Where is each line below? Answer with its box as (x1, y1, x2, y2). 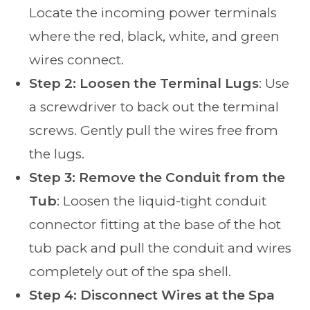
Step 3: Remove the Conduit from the (29, 169, 286, 185)
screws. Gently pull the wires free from (29, 122, 279, 138)
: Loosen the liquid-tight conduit (57, 192, 267, 209)
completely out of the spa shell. (29, 263, 232, 280)
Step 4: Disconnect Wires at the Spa (29, 286, 275, 303)
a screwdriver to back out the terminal (29, 98, 280, 115)
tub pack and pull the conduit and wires (29, 239, 292, 256)
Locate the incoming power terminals (29, 4, 277, 21)
